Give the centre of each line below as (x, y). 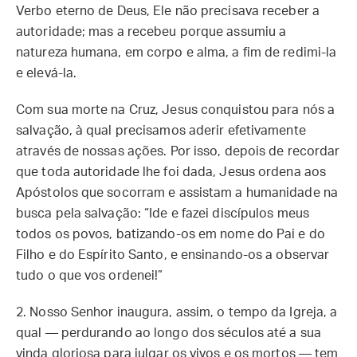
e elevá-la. (47, 73)
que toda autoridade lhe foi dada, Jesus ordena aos (171, 172)
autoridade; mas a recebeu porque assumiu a (151, 32)
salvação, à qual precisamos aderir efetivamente (161, 131)
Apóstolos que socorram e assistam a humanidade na (177, 193)
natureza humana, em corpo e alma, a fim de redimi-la (177, 53)
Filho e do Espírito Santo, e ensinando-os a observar (173, 255)
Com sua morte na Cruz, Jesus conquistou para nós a (176, 110)
